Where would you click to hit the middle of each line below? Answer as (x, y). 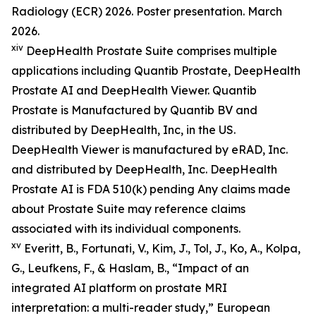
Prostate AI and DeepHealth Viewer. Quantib (134, 90)
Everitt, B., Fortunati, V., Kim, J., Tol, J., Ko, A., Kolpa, (161, 248)
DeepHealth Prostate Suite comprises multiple (150, 50)
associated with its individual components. (126, 228)
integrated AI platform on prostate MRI (119, 287)
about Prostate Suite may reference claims (128, 208)
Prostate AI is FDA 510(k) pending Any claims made (151, 189)
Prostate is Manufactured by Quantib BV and (134, 110)
